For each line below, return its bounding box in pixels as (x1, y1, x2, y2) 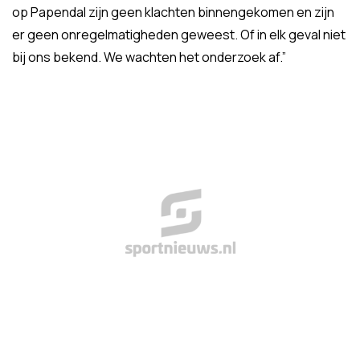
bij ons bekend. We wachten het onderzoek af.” (12, 48, 286, 66)
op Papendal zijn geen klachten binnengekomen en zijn (12, 3, 334, 21)
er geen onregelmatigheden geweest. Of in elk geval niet (12, 26, 346, 43)
